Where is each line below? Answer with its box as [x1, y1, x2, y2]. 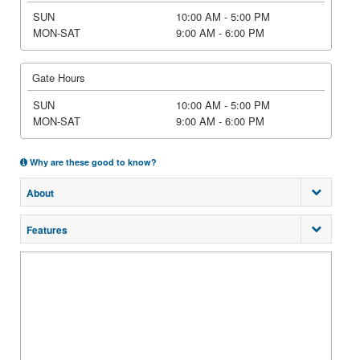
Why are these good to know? [27, 156, 157, 168]
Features [27, 223, 67, 237]
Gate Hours [32, 70, 85, 85]
